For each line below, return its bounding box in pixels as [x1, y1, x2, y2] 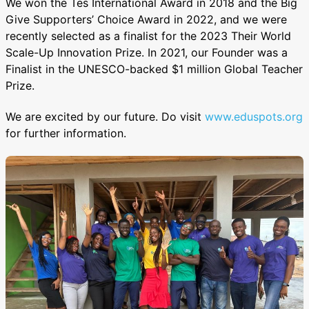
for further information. [6, 126, 126, 141]
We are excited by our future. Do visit [6, 110, 205, 124]
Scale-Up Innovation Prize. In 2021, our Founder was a [6, 45, 288, 59]
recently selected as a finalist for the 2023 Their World [6, 28, 291, 43]
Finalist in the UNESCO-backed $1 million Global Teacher [6, 61, 303, 76]
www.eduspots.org [205, 110, 303, 124]
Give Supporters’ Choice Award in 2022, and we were [6, 12, 287, 26]
